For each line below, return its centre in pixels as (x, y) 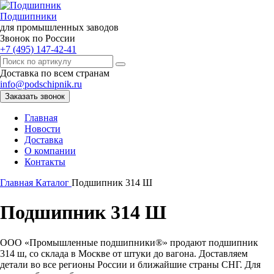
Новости (43, 129)
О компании (50, 151)
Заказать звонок (35, 96)
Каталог (54, 183)
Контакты (45, 162)
